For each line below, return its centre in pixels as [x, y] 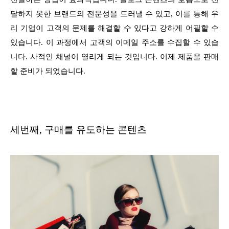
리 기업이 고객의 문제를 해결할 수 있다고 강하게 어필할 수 [114, 28]
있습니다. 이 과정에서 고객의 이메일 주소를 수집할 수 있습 [114, 43]
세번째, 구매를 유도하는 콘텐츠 [78, 130]
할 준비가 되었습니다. [48, 71]
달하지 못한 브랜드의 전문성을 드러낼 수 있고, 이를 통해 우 [114, 14]
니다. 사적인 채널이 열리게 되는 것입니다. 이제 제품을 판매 [114, 57]
